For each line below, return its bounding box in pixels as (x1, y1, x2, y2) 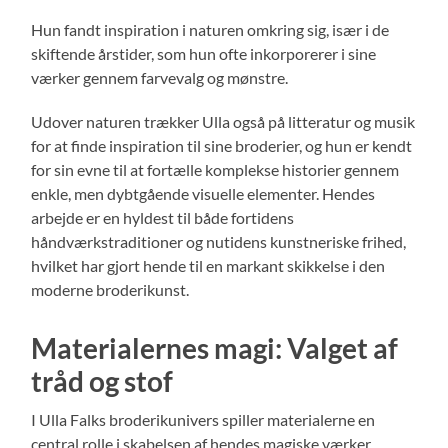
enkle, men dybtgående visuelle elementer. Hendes (31, 183, 376, 203)
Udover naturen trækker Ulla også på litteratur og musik (31, 111, 416, 131)
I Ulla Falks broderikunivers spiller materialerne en (31, 409, 376, 429)
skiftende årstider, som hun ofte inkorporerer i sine (31, 43, 377, 63)
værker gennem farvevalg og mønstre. (31, 67, 289, 87)
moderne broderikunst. (31, 279, 190, 299)
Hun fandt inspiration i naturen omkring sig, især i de (31, 19, 390, 39)
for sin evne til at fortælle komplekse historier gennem (31, 159, 400, 179)
